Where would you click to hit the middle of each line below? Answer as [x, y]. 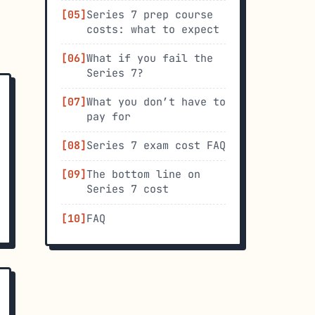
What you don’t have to [156, 102]
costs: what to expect [153, 29]
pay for [109, 117]
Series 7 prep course [150, 14]
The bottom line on [143, 175]
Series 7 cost [128, 189]
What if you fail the [150, 58]
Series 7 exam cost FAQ [156, 146]
